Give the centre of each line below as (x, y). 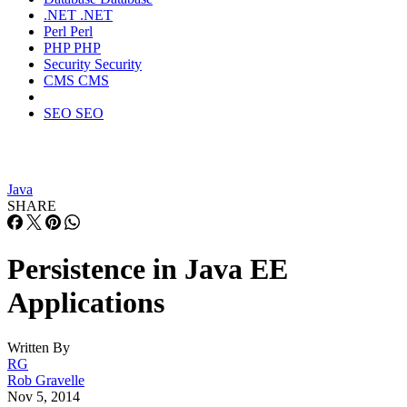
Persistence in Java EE (148, 269)
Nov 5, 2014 (44, 396)
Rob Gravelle (46, 380)
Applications (86, 303)
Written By (39, 347)
